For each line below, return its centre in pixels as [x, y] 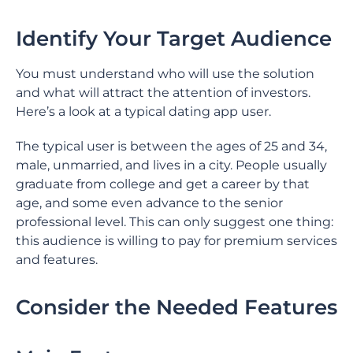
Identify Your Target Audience [174, 39]
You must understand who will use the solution [165, 74]
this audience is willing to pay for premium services [176, 241]
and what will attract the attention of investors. [163, 93]
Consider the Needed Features [176, 307]
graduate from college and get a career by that [163, 184]
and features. [57, 260]
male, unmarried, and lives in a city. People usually [171, 165]
